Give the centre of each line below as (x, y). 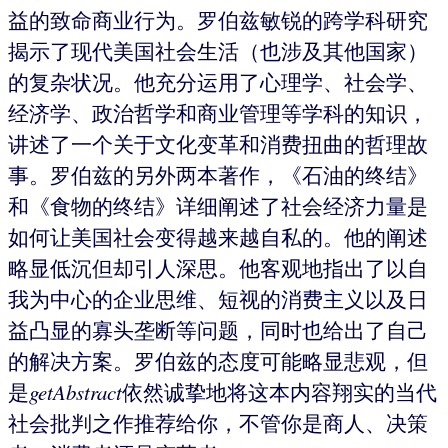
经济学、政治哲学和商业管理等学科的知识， (218, 112)
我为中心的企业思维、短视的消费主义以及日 (218, 298)
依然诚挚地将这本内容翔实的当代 (279, 391)
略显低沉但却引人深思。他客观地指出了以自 (218, 267)
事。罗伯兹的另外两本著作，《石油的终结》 (218, 174)
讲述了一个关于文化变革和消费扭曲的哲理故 (218, 143)
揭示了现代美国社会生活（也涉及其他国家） (218, 50)
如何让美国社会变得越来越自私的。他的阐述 (218, 236)
